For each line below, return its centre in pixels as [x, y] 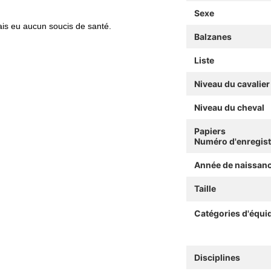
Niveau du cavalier [232, 83]
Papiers [210, 131]
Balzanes [213, 36]
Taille [205, 188]
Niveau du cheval [229, 107]
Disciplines [217, 257]
